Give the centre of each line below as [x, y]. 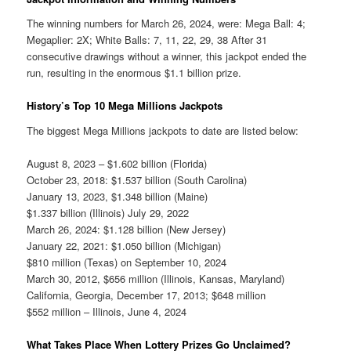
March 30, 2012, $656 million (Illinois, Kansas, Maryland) [156, 278]
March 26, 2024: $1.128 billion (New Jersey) [127, 229]
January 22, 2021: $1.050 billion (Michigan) [124, 245]
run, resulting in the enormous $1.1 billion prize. [134, 73]
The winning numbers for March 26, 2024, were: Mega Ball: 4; [166, 24]
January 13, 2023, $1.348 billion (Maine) [118, 196]
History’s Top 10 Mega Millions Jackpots [125, 106]
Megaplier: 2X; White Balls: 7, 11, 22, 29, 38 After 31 [147, 40]
